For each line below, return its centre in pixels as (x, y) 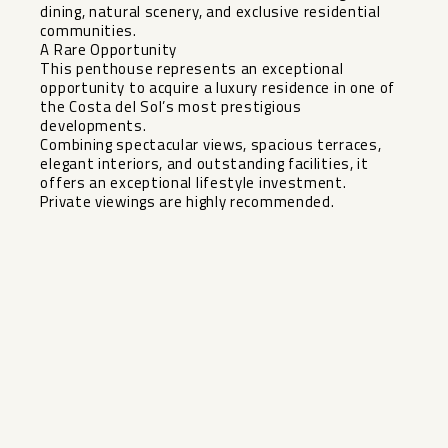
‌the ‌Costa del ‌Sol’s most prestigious (171, 107)
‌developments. (93, 126)
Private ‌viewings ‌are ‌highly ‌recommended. (187, 202)
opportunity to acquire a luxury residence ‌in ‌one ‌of (218, 88)
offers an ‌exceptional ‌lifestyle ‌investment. (193, 183)
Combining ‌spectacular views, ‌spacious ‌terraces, (211, 145)
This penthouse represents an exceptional (192, 69)
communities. (88, 31)
